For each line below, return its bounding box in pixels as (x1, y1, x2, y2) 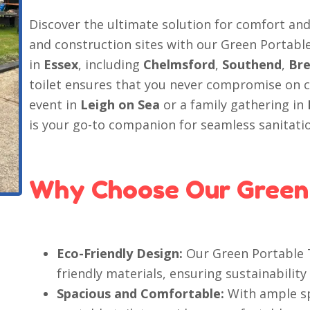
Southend (222, 56, 282, 73)
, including (78, 56, 144, 73)
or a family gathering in (160, 96, 308, 113)
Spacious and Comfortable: (57, 285, 225, 302)
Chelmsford (143, 56, 216, 73)
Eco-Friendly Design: (57, 245, 183, 262)
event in (29, 96, 81, 113)
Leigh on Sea (80, 96, 161, 113)
